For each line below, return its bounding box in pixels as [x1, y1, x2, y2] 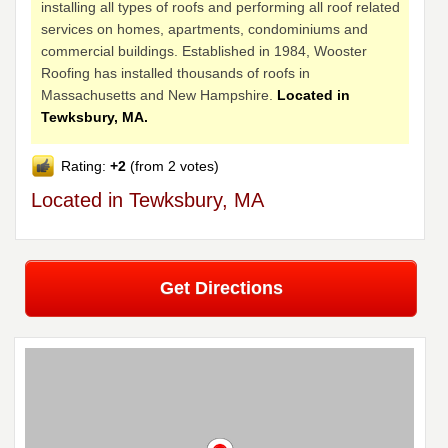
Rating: [61, 158, 111, 175]
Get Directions [159, 278, 283, 299]
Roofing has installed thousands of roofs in [41, 65, 311, 82]
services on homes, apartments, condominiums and [41, 21, 369, 38]
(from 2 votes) [126, 158, 220, 175]
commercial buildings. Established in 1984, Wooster [41, 43, 368, 60]
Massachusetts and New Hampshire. [41, 87, 278, 104]
